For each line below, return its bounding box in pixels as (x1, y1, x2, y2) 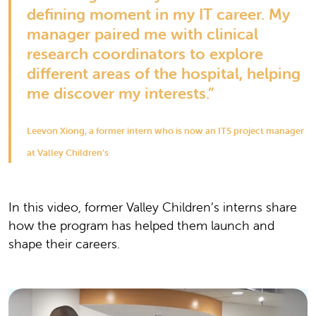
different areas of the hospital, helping (27, 63, 300, 83)
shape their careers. (8, 235, 120, 252)
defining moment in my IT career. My (27, 4, 290, 24)
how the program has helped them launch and (8, 217, 274, 233)
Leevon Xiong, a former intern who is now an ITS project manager (27, 124, 304, 137)
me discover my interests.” (27, 83, 214, 103)
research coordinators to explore (27, 44, 263, 63)
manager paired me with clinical (27, 24, 258, 44)
